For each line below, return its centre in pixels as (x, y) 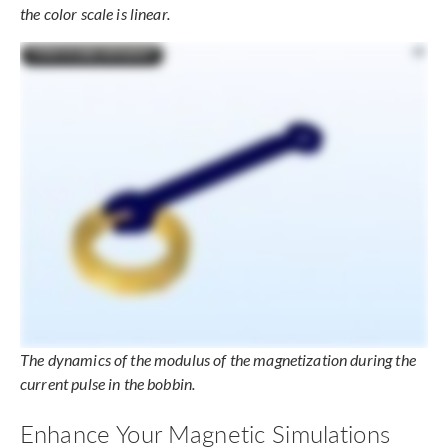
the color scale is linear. (95, 13)
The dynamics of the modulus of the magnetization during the (218, 359)
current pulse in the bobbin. (108, 383)
